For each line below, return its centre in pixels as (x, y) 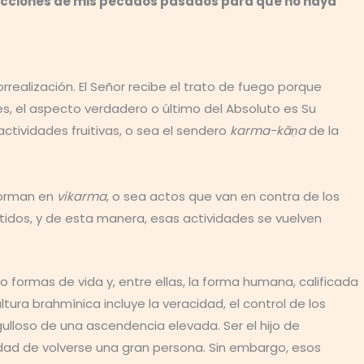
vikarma (82, 196)
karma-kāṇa (268, 130)
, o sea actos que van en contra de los (223, 196)
